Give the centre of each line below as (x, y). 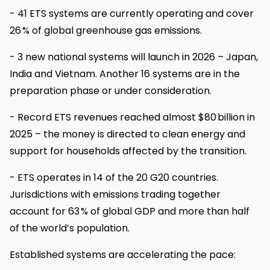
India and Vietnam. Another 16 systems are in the (125, 74)
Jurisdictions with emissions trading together (115, 194)
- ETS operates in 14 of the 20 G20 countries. (114, 177)
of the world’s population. (70, 228)
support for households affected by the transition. (128, 151)
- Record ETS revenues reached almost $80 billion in (132, 117)
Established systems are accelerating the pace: (123, 254)
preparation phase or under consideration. (111, 90)
